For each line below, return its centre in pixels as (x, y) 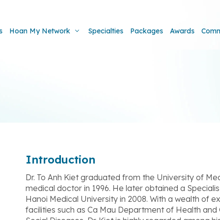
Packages (147, 31)
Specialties (106, 31)
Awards (182, 31)
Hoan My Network (40, 31)
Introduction (60, 160)
